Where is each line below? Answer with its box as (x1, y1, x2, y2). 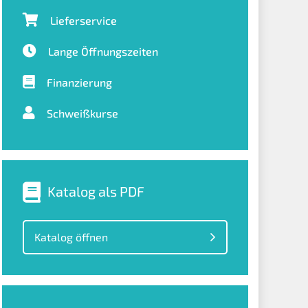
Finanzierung (46, 76, 112, 89)
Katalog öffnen (34, 230, 108, 243)
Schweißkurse (46, 107, 118, 120)
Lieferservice (49, 14, 117, 27)
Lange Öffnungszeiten (47, 45, 158, 58)
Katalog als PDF (47, 183, 144, 199)
